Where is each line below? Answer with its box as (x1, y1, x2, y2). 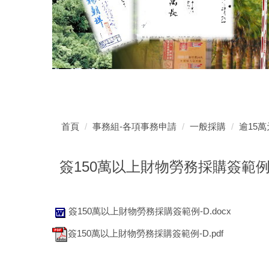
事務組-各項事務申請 (92, 121, 177, 131)
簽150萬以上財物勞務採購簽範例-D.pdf (68, 228, 223, 238)
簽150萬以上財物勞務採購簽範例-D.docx (68, 206, 231, 217)
